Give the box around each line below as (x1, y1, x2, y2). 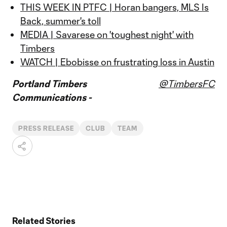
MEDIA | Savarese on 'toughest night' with (20, 29, 194, 40)
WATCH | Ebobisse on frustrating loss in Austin (20, 56, 214, 67)
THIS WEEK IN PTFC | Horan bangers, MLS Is (20, 2, 209, 13)
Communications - (12, 92, 91, 103)
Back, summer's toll (20, 15, 101, 26)
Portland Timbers (12, 78, 87, 89)
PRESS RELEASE (18, 125, 74, 132)
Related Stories (12, 215, 75, 225)
